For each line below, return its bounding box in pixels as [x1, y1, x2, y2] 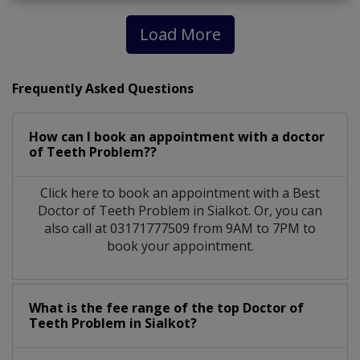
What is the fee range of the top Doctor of [29, 298, 304, 317]
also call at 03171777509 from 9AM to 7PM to [44, 219, 316, 237]
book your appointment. [106, 236, 254, 255]
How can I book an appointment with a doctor [29, 127, 325, 145]
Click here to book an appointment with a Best [40, 183, 320, 202]
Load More [139, 22, 221, 45]
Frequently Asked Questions [12, 79, 194, 97]
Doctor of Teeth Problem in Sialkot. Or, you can [38, 201, 322, 219]
